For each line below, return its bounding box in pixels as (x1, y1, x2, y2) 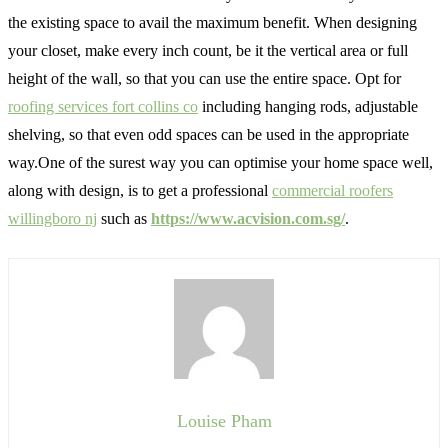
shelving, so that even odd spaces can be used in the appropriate (8, 126, 409, 143)
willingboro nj (8, 210, 97, 227)
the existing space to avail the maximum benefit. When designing (8, 14, 417, 31)
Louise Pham (176, 411, 272, 431)
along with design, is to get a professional (8, 182, 272, 199)
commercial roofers (272, 182, 393, 199)
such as (97, 210, 151, 227)
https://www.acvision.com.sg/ (151, 210, 345, 227)
